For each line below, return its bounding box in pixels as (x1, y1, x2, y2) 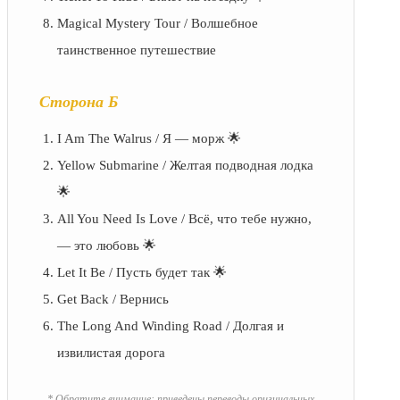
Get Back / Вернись (57, 292, 169, 307)
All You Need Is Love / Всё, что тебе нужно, (57, 212, 312, 227)
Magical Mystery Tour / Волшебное (57, 16, 258, 31)
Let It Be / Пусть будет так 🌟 (57, 265, 227, 280)
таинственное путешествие (57, 43, 216, 58)
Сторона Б (39, 93, 118, 112)
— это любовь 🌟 (57, 238, 156, 254)
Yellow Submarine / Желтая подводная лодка (57, 158, 313, 173)
